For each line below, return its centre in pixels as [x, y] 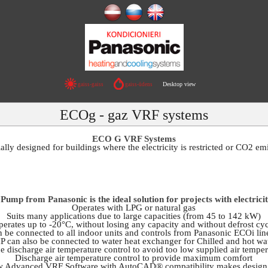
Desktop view [179, 84]
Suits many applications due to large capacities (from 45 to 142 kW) [134, 216]
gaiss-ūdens [138, 85]
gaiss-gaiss [90, 85]
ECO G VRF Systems [134, 139]
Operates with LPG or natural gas [134, 207]
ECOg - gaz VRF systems [134, 115]
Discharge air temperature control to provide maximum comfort [134, 258]
